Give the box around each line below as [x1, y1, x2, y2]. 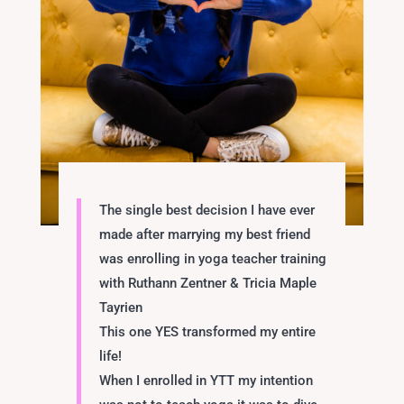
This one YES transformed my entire [98, 324, 316, 341]
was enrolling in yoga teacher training [98, 251, 326, 268]
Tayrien [98, 299, 142, 317]
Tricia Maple [242, 275, 317, 292]
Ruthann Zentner [127, 275, 226, 292]
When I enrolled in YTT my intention [98, 372, 313, 390]
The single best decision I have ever [98, 202, 315, 219]
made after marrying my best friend [98, 226, 310, 243]
